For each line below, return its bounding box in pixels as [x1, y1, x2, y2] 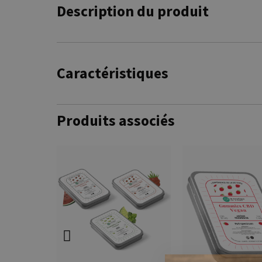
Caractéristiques [57, 63, 168, 82]
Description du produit [57, 1, 209, 20]
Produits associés [57, 111, 175, 130]
